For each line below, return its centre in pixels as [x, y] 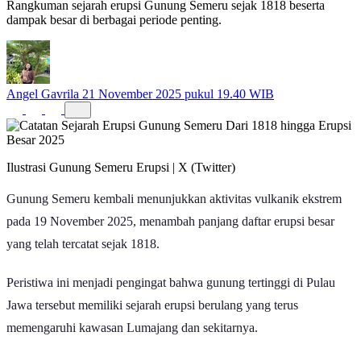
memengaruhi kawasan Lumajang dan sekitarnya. [132, 327]
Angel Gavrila [43, 93]
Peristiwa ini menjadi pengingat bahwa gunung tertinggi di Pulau [171, 282]
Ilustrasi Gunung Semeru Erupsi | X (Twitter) [121, 167]
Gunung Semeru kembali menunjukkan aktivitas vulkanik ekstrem [174, 198]
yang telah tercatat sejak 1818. [83, 243]
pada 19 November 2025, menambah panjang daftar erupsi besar [170, 221]
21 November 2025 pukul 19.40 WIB [178, 93]
